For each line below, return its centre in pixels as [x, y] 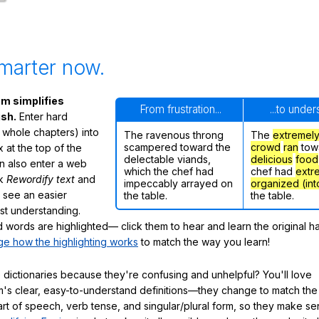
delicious [272, 159]
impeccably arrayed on [178, 184]
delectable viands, [167, 159]
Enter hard [42, 117]
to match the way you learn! [204, 242]
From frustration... [180, 110]
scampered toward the [177, 147]
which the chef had [169, 172]
